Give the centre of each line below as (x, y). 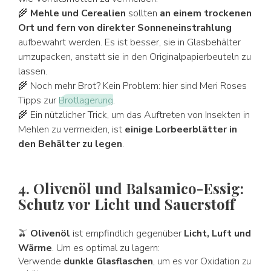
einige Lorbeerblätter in (181, 129)
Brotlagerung (86, 100)
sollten (143, 13)
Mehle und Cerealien (78, 13)
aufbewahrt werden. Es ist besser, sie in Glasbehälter (129, 42)
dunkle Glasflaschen (108, 261)
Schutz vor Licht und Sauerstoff (126, 204)
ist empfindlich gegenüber (127, 233)
